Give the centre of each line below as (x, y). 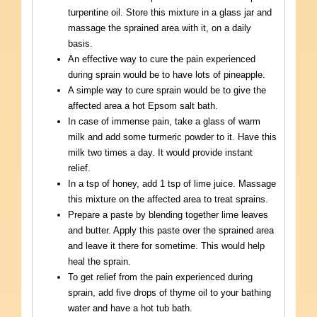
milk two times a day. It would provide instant (160, 152)
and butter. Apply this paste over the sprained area (171, 230)
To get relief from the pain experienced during (160, 277)
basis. (80, 43)
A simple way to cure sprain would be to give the (167, 90)
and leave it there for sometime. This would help (166, 246)
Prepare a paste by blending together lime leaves (168, 214)
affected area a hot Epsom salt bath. (143, 105)
